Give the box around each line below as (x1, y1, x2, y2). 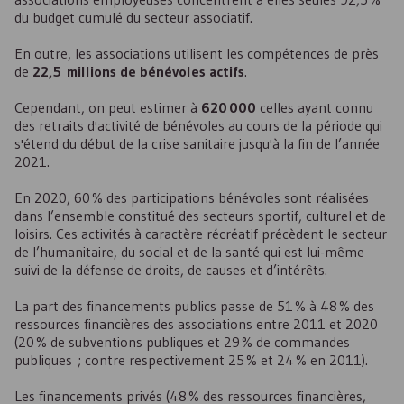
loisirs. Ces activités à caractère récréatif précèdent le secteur (14, 225, 387, 243)
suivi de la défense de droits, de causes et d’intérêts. (14, 261, 327, 279)
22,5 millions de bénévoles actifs (32, 62, 244, 80)
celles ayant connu (256, 98, 373, 116)
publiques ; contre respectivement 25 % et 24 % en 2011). (14, 351, 368, 369)
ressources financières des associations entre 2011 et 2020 (14, 315, 378, 333)
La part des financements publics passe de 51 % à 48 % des (14, 297, 374, 315)
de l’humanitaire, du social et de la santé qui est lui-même (14, 243, 364, 261)
